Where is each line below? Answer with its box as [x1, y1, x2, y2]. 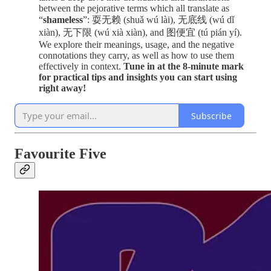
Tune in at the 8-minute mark [123, 61, 244, 71]
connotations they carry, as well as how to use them [39, 50, 234, 60]
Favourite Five [15, 145, 106, 162]
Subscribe [191, 109, 232, 122]
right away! [39, 83, 86, 93]
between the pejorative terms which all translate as [39, 3, 229, 13]
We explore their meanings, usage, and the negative [39, 39, 234, 50]
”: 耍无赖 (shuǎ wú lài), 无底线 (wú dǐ [83, 15, 234, 25]
